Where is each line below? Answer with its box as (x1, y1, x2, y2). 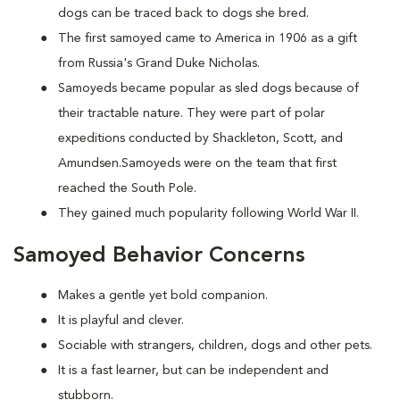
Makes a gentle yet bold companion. (58, 289, 268, 302)
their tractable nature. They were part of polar (58, 107, 325, 120)
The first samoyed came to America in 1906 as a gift (58, 32, 357, 45)
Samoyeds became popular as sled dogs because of (58, 82, 359, 95)
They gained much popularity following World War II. (58, 207, 359, 220)
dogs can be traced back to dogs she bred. (58, 7, 309, 20)
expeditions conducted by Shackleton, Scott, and (58, 132, 343, 145)
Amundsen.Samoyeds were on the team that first (58, 157, 337, 170)
